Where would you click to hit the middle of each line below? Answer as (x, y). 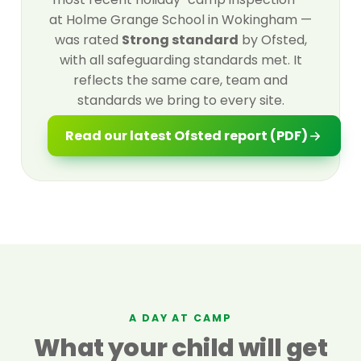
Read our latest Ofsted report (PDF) (187, 136)
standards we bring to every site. (180, 101)
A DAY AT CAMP (180, 318)
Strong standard (180, 40)
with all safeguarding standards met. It (180, 60)
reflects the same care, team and (180, 81)
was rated (88, 40)
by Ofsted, (272, 40)
